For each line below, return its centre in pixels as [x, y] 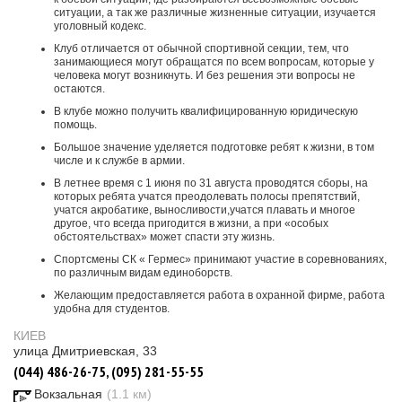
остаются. [79, 89]
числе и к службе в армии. [119, 161]
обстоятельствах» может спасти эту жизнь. [164, 237]
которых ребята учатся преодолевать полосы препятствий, [207, 197]
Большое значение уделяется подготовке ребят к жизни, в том [214, 147]
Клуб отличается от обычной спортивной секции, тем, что [201, 48]
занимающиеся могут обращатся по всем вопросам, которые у [214, 62]
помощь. [75, 125]
